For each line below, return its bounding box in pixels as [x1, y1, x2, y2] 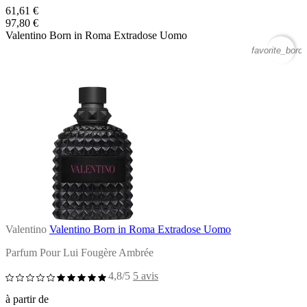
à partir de [5, 293, 49, 305]
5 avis [133, 269, 158, 282]
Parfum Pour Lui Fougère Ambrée [5, 246, 153, 258]
